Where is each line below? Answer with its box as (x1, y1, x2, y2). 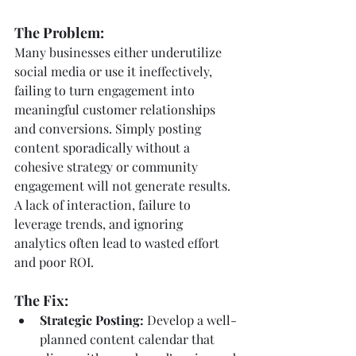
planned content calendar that (40, 330, 218, 347)
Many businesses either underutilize (14, 43, 225, 60)
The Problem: (14, 22, 104, 42)
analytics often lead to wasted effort (14, 234, 222, 251)
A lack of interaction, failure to (14, 195, 194, 213)
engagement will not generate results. (14, 176, 234, 194)
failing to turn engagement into (14, 81, 198, 99)
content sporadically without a (14, 138, 193, 156)
